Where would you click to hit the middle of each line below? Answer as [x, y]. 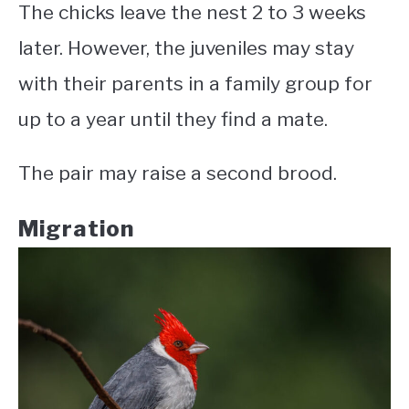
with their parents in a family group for [195, 83]
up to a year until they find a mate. [173, 119]
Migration [76, 228]
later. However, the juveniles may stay [186, 47]
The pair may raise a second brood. [178, 173]
